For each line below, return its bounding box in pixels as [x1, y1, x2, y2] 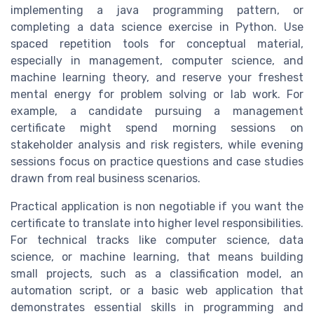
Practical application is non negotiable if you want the [11, 200, 303, 214]
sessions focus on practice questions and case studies [11, 155, 303, 169]
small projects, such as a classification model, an [11, 267, 303, 281]
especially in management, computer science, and [11, 54, 303, 68]
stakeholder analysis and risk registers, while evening [11, 138, 303, 152]
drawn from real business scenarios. [11, 172, 200, 186]
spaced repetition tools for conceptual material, [11, 37, 303, 51]
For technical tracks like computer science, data [11, 233, 303, 247]
